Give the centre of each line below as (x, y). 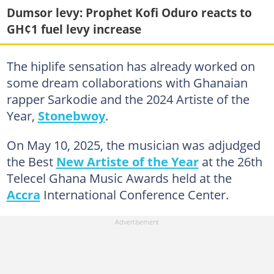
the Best (31, 161)
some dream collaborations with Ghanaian (127, 82)
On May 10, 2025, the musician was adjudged (133, 145)
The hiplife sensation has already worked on (131, 66)
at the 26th (230, 161)
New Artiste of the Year (127, 161)
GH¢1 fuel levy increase (74, 29)
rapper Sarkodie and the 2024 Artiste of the (128, 99)
